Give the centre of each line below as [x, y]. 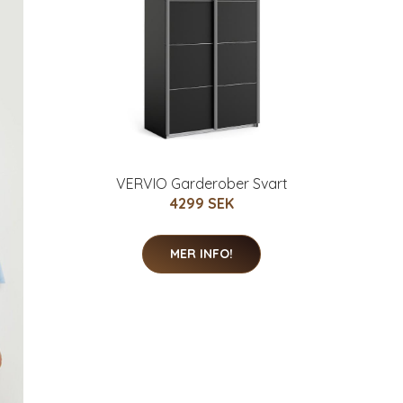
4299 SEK [201, 203]
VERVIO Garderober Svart [201, 183]
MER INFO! [201, 253]
